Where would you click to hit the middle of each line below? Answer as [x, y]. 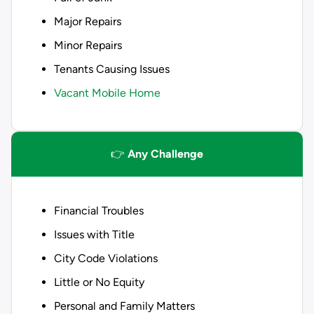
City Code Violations [106, 258]
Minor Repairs [88, 45]
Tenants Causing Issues [112, 69]
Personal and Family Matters [124, 306]
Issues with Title [94, 234]
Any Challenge [165, 154]
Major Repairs [88, 21]
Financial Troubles [99, 211]
